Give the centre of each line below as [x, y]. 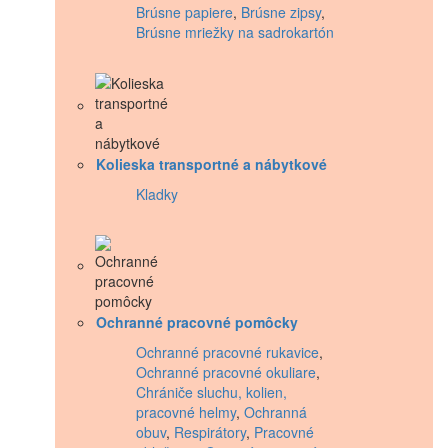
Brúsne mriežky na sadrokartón [235, 31]
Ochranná [275, 411]
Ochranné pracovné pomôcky [197, 321]
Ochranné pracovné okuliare [226, 371]
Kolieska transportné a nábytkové [211, 163]
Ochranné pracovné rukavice [227, 351]
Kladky [157, 193]
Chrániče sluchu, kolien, [211, 391]
